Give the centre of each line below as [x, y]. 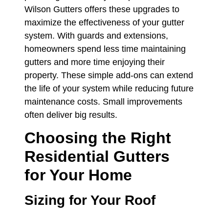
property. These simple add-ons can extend [109, 76]
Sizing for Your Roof [90, 200]
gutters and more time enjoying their [95, 62]
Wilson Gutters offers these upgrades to [102, 10]
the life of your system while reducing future [109, 89]
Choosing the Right [98, 138]
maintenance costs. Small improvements [103, 102]
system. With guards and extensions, [96, 36]
